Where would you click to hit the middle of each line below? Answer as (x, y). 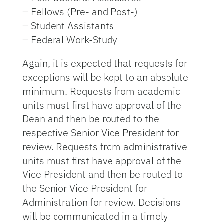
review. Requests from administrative (105, 146)
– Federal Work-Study (70, 39)
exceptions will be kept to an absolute (105, 77)
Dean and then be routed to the (90, 119)
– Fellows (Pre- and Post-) (80, 12)
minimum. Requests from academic (101, 91)
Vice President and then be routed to (102, 174)
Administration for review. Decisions (101, 202)
